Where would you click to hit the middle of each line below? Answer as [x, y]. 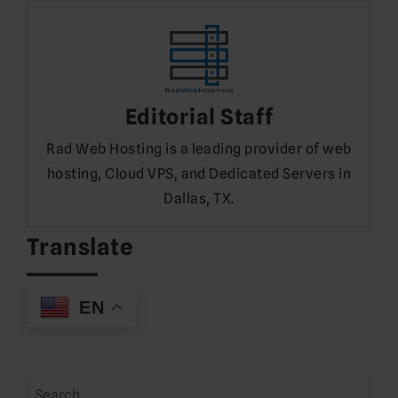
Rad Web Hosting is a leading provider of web [199, 148]
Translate [80, 246]
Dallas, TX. [199, 198]
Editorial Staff [199, 116]
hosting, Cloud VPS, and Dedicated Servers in [199, 173]
